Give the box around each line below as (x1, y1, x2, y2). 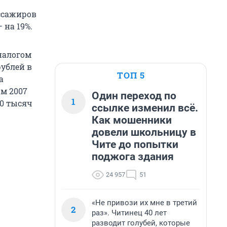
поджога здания (92, 150, 174, 163)
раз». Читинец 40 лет (92, 208, 167, 217)
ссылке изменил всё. (92, 102, 198, 114)
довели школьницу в (92, 126, 196, 138)
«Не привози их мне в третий (92, 198, 197, 207)
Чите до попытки (92, 138, 178, 150)
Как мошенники (92, 114, 172, 126)
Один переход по (92, 90, 176, 102)
